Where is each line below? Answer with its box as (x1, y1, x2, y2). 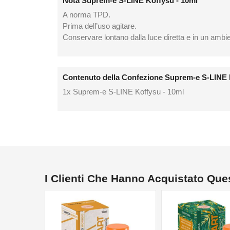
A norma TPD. (63, 10, 110, 19)
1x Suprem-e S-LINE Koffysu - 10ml (63, 87, 184, 97)
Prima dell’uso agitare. (63, 21, 137, 30)
